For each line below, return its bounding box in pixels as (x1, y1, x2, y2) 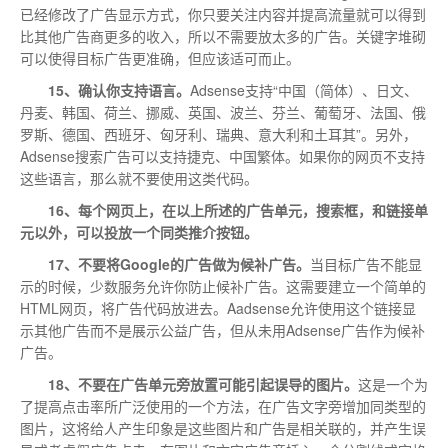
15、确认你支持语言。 (48, 80, 190, 100)
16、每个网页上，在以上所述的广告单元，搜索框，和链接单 (48, 200, 428, 220)
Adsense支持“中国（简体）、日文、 (190, 80, 418, 100)
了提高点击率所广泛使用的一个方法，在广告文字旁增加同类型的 (20, 396, 426, 416)
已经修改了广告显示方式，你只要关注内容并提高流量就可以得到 (20, 4, 426, 24)
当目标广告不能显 (310, 254, 422, 274)
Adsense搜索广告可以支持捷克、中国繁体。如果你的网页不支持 (20, 146, 425, 166)
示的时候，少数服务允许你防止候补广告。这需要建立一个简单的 (20, 276, 426, 296)
